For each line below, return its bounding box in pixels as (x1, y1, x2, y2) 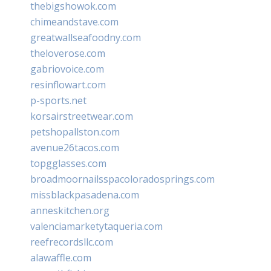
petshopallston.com (30, 125, 120, 139)
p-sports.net (30, 93, 87, 107)
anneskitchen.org (30, 203, 109, 217)
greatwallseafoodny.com (30, 30, 141, 44)
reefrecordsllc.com (30, 235, 113, 249)
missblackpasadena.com (30, 188, 139, 201)
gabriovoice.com (30, 62, 104, 76)
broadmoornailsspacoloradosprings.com (30, 172, 215, 186)
